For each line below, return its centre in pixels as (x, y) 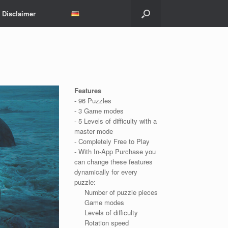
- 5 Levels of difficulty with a (116, 121)
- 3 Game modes (99, 111)
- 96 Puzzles (93, 101)
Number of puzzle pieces (116, 192)
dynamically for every (106, 172)
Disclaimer (19, 13)
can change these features (114, 162)
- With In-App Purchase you (115, 152)
